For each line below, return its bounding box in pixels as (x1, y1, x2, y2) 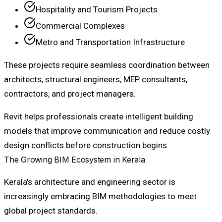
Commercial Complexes (36, 20, 125, 31)
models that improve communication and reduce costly (4, 125, 210, 136)
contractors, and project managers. (4, 88, 136, 99)
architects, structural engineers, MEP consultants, (4, 74, 187, 84)
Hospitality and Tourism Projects (36, 4, 158, 14)
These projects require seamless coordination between (4, 59, 210, 70)
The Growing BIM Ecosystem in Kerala (4, 154, 145, 165)
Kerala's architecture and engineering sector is (4, 176, 175, 187)
